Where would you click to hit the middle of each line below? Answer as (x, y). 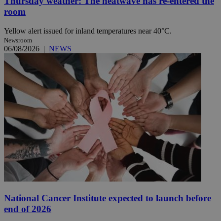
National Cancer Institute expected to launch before (108, 198)
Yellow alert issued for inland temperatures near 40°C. (88, 31)
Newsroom (18, 40)
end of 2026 (28, 209)
